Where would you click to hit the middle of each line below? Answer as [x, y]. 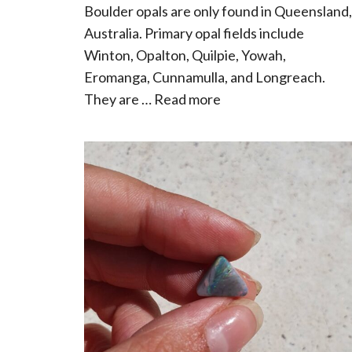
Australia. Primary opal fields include [194, 33]
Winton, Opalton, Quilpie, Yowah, [185, 55]
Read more [187, 99]
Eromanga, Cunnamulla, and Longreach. [204, 77]
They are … [119, 99]
